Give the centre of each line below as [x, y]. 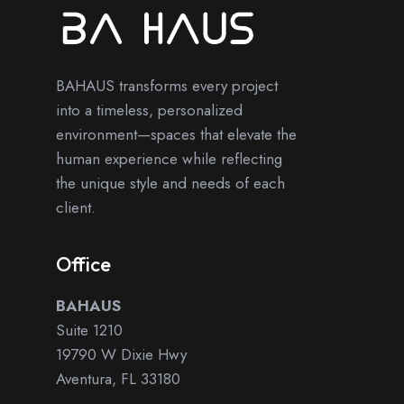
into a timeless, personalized [149, 110]
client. [76, 207]
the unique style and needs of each [170, 183]
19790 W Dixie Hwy [121, 354]
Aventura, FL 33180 [118, 378]
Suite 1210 [89, 330]
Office [83, 264]
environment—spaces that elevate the [176, 134]
